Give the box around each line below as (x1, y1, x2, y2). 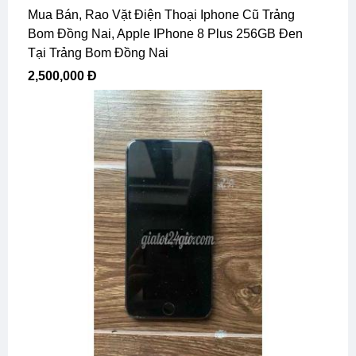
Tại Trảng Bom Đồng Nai (28, 45, 168, 60)
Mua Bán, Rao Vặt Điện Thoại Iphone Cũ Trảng (28, 7, 38, 21)
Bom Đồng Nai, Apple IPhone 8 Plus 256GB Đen (28, 26, 303, 41)
